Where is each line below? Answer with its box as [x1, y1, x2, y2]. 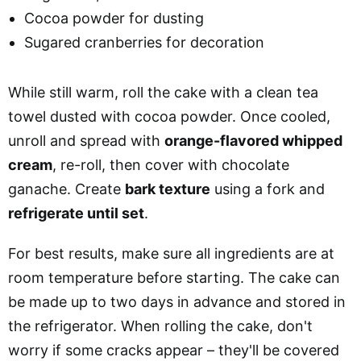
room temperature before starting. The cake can [8, 269, 340, 287]
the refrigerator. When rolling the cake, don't [8, 317, 313, 335]
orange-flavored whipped [164, 132, 342, 150]
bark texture [125, 180, 210, 198]
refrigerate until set [8, 205, 144, 222]
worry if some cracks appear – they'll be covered [8, 342, 339, 359]
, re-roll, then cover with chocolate [52, 156, 289, 174]
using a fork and [210, 180, 325, 198]
